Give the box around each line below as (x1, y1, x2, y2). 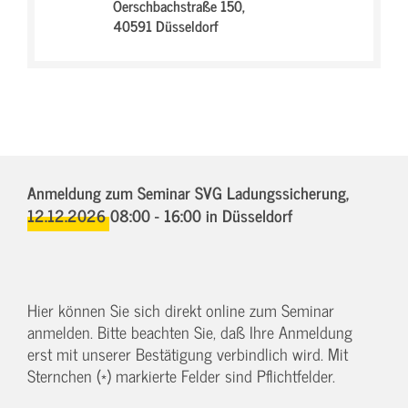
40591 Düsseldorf (113, 14, 219, 37)
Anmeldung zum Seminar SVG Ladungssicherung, (27, 178, 350, 206)
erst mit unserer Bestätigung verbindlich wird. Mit (27, 341, 348, 367)
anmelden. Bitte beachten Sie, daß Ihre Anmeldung (27, 319, 352, 345)
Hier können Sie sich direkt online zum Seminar (27, 297, 334, 323)
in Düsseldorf (206, 201, 292, 229)
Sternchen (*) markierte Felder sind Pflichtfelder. (27, 362, 335, 389)
